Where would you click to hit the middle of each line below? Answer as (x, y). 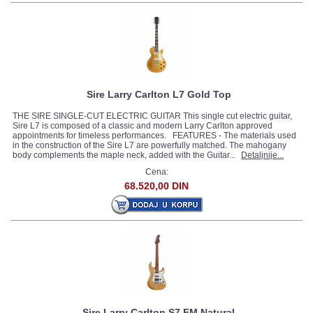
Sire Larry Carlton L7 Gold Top (159, 94)
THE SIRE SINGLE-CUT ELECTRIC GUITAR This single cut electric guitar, (152, 116)
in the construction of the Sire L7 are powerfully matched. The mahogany (150, 145)
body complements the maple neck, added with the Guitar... (125, 155)
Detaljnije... (262, 155)
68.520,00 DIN (156, 186)
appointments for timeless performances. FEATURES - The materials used (154, 136)
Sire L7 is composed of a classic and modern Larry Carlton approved (143, 126)
